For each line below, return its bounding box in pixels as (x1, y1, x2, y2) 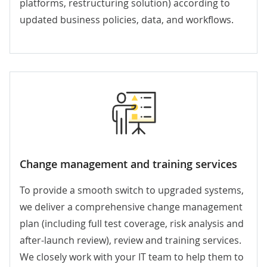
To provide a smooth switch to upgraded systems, (20, 184, 244, 197)
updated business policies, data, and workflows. (20, 13, 234, 27)
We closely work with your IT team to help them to (20, 250, 244, 264)
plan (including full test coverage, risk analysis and (20, 217, 244, 231)
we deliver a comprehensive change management (20, 200, 243, 214)
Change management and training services (20, 157, 237, 172)
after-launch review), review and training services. (20, 234, 241, 247)
